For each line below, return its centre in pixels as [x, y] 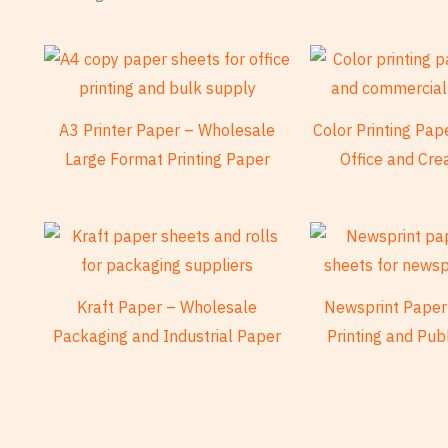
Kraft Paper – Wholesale [167, 306]
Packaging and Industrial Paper [167, 335]
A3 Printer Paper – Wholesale [167, 129]
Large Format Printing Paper [167, 158]
